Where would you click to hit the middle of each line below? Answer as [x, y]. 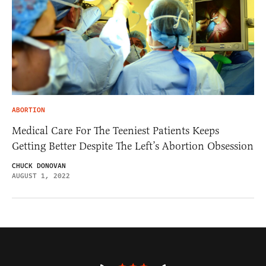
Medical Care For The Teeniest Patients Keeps [115, 131]
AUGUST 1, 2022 [41, 176]
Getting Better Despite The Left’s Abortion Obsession [133, 146]
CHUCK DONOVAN [39, 166]
